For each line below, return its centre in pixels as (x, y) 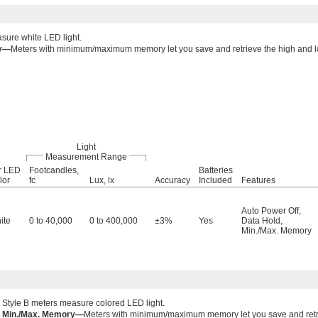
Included (215, 180)
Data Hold (261, 221)
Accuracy (172, 180)
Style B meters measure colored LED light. (83, 303)
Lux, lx (102, 180)
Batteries (216, 170)
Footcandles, (54, 170)
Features (258, 180)
